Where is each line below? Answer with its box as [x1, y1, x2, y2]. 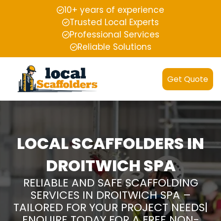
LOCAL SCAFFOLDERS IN [17, 132, 204, 155]
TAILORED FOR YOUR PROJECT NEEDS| [13, 200, 208, 216]
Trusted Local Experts [70, 16, 159, 28]
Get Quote [167, 73, 208, 85]
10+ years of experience [64, 4, 164, 16]
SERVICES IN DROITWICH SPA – [30, 187, 191, 203]
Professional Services [69, 29, 159, 40]
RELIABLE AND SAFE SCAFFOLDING [23, 175, 198, 191]
